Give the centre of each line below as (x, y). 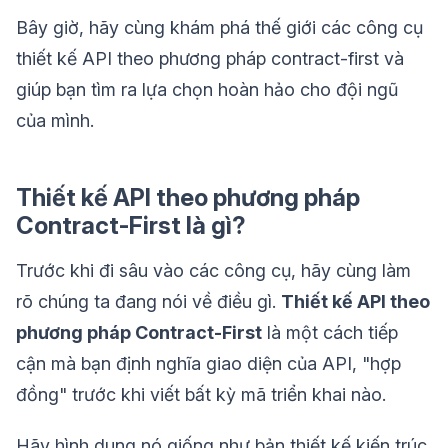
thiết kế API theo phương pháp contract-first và (210, 59)
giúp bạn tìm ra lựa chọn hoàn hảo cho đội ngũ (207, 90)
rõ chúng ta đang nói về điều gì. (148, 302)
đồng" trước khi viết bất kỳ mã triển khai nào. (201, 395)
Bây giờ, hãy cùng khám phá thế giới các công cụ (219, 28)
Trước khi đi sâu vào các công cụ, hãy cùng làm (213, 271)
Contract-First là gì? (131, 226)
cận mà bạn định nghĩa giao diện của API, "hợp (208, 364)
